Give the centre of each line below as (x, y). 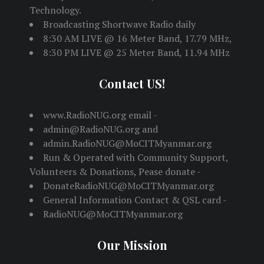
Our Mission (132, 245)
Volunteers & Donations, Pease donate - (115, 172)
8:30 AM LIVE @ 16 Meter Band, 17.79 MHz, (138, 39)
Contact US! (132, 84)
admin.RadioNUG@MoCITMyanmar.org (127, 143)
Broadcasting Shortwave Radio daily (119, 24)
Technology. (55, 10)
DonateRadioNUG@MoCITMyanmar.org (128, 186)
